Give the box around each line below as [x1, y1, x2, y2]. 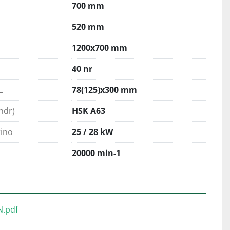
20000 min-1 [72, 147, 121, 159]
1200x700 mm [72, 42, 127, 53]
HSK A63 [72, 105, 105, 117]
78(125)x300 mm [72, 84, 137, 95]
